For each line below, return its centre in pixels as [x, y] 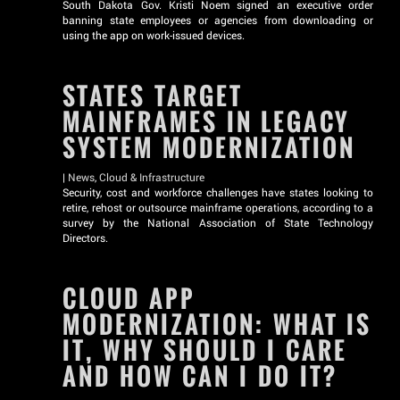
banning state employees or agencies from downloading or [218, 20]
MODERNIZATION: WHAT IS [217, 325]
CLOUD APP [129, 299]
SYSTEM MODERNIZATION [209, 148]
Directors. [85, 237]
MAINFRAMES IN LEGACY [207, 122]
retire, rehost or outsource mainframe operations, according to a [218, 207]
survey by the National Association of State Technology [218, 222]
